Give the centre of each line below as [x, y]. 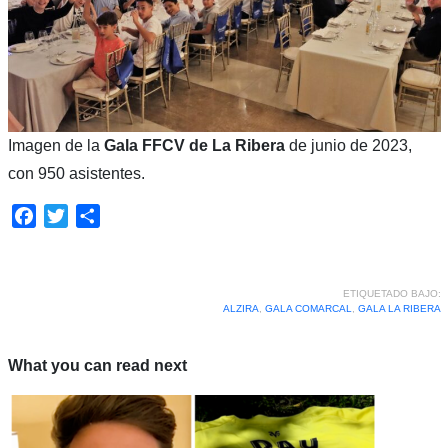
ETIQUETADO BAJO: [391, 293]
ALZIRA [240, 308]
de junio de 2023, [350, 145]
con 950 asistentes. [76, 173]
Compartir [134, 215]
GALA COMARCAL [308, 308]
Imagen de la [55, 145]
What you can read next [97, 365]
